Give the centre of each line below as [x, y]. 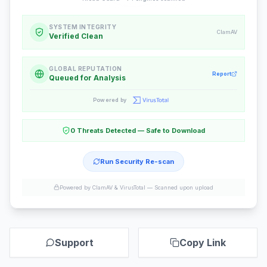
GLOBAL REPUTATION [86, 69]
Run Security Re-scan [137, 161]
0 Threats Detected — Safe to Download [138, 130]
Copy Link [203, 242]
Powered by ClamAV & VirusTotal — [107, 187]
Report [222, 74]
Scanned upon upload [184, 187]
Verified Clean [76, 36]
